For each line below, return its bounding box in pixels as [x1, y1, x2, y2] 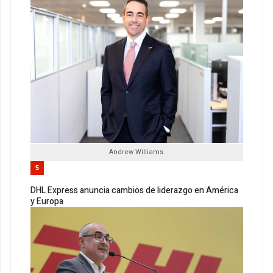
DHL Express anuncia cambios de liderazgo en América [30, 183, 238, 197]
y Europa [30, 194, 63, 208]
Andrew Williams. [108, 146, 165, 157]
